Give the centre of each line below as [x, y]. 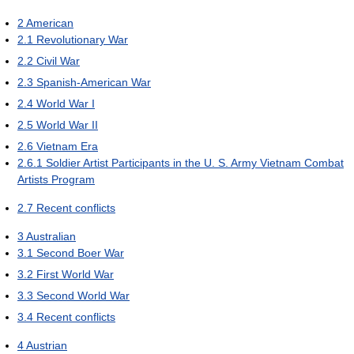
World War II [67, 125]
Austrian [47, 346]
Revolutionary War [82, 40]
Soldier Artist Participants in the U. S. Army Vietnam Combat [195, 163]
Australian [51, 237]
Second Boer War [80, 253]
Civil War [58, 61]
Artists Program [56, 180]
